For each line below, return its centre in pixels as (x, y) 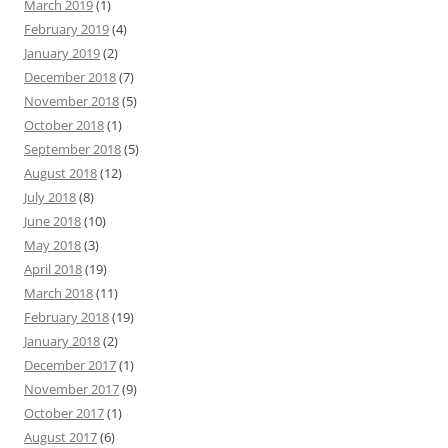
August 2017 (60, 437)
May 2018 (52, 245)
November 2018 (71, 101)
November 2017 (71, 389)
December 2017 (70, 365)
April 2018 (53, 269)
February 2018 (66, 317)
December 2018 (70, 77)
